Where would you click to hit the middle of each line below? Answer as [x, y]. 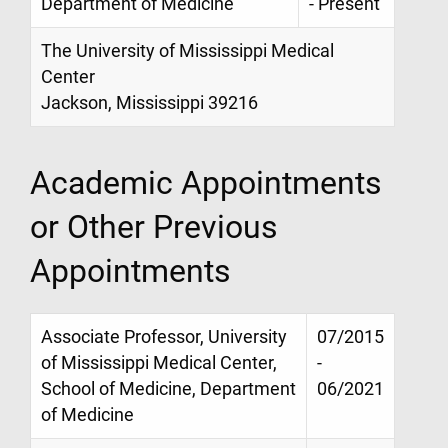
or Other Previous [154, 226]
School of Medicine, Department [168, 388]
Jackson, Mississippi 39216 [149, 103]
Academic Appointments [206, 182]
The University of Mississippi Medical [187, 51]
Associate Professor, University [164, 336]
